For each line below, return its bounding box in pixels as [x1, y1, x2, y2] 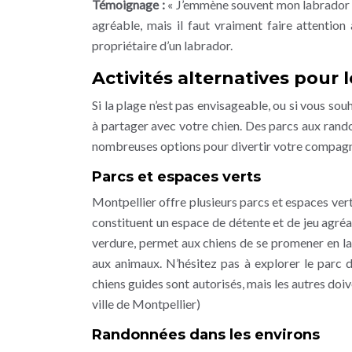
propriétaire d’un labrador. [92, 38, 233, 53]
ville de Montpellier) [92, 296, 200, 311]
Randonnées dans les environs [92, 326, 320, 343]
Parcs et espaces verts [92, 168, 261, 185]
